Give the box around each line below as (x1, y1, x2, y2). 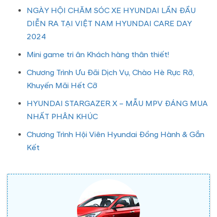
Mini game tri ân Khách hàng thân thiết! (27, 50, 169, 60)
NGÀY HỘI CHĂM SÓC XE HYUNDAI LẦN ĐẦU (27, 6, 196, 15)
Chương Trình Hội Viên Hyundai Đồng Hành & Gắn (27, 130, 204, 139)
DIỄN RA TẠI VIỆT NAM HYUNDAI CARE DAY (27, 19, 192, 29)
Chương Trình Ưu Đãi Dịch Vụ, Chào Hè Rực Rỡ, (27, 68, 194, 77)
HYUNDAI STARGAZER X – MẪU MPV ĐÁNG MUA (27, 99, 208, 108)
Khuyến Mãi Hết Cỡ (27, 81, 97, 91)
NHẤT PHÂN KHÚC (27, 112, 98, 122)
